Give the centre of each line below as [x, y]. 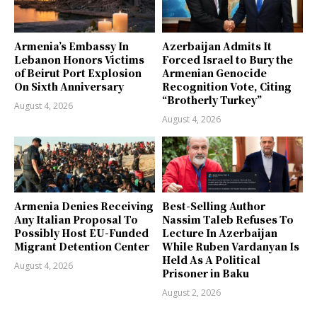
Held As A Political [211, 260]
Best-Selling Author [214, 206]
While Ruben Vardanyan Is [231, 247]
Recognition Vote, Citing [227, 86]
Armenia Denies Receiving [84, 206]
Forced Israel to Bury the [227, 59]
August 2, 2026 [191, 293]
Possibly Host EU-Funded [81, 233]
